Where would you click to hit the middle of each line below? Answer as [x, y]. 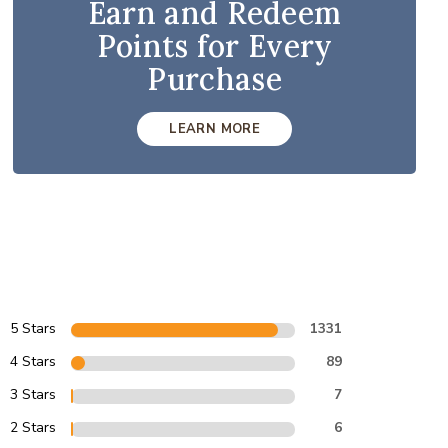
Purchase [214, 79]
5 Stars [33, 328]
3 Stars [33, 394]
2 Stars [33, 427]
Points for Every [214, 46]
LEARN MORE [214, 129]
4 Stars [33, 361]
